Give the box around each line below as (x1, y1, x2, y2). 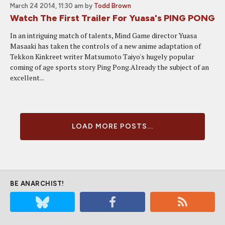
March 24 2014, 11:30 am (10, 2, 83, 10)
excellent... (10, 73, 44, 82)
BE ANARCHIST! (10, 180, 64, 187)
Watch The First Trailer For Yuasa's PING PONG (10, 13, 215, 24)
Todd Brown (94, 2, 131, 10)
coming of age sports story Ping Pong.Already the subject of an (10, 62, 209, 72)
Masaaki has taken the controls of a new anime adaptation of (10, 41, 201, 51)
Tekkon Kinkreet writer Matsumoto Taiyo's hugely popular (10, 52, 194, 61)
